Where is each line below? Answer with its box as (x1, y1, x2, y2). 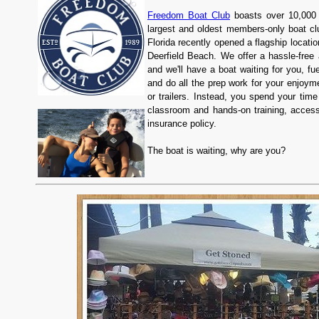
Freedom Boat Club (147, 9, 230, 21)
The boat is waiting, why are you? (147, 145, 286, 156)
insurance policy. (147, 117, 216, 129)
